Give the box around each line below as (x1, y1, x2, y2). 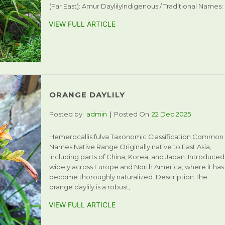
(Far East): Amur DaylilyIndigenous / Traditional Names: (49, 2, 223, 10)
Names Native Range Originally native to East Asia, (49, 142, 211, 151)
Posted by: (49, 109, 84, 118)
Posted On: (114, 109, 151, 118)
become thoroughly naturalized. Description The (49, 172, 207, 181)
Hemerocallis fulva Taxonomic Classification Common (49, 132, 223, 141)
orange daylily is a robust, (49, 182, 130, 191)
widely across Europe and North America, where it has (49, 162, 224, 171)
